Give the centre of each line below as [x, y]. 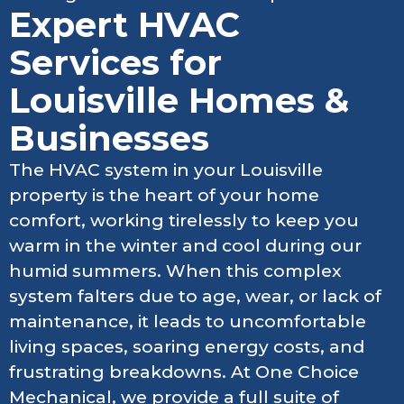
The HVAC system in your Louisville [166, 170]
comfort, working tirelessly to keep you [184, 220]
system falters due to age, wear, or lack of [195, 296]
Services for [115, 62]
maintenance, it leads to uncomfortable [188, 321]
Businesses [109, 138]
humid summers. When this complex [175, 271]
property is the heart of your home [164, 195]
